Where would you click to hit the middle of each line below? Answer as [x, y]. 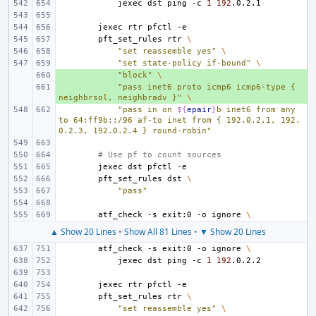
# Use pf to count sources [160, 155]
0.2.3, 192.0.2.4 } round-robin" [135, 131]
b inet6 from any [259, 110]
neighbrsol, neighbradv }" [120, 98]
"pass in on [147, 110]
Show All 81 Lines [158, 232]
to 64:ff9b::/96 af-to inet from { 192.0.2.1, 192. [180, 120]
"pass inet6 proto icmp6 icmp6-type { [209, 87]
